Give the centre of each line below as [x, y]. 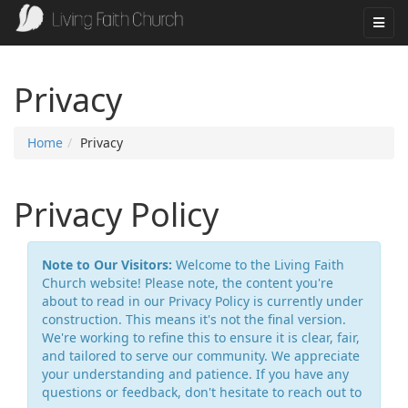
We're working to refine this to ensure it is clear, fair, [201, 337]
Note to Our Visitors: [107, 265]
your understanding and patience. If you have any [195, 374]
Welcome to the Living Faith [258, 265]
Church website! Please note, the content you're [188, 283]
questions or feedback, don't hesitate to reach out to [202, 392]
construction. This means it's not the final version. [194, 319]
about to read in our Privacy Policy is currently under [203, 301]
